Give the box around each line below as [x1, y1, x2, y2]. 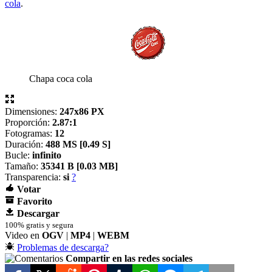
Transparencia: [5, 171, 63, 182]
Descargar [17, 208, 59, 219]
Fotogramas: [5, 127, 55, 138]
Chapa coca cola [29, 73, 92, 84]
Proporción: [5, 117, 52, 127]
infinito [32, 149, 61, 160]
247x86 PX [59, 106, 104, 117]
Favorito [17, 195, 52, 206]
